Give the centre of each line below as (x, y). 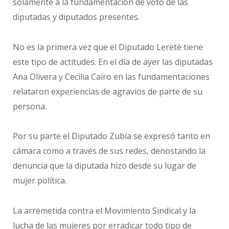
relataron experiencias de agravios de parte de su (108, 91)
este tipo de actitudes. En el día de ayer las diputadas (113, 62)
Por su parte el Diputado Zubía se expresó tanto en (111, 136)
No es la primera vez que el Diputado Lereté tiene (108, 47)
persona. (30, 106)
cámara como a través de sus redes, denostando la (109, 151)
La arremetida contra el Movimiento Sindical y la (104, 211)
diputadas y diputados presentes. (76, 17)
